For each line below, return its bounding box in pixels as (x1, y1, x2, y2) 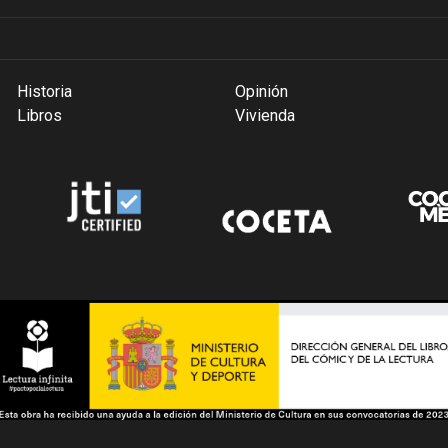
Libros (16, 106, 62, 126)
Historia (16, 82, 72, 102)
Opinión (235, 82, 289, 102)
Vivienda (235, 106, 296, 126)
